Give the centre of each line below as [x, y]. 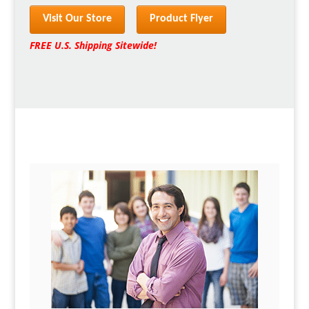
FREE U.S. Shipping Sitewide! [93, 45]
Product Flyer [181, 18]
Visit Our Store [77, 18]
